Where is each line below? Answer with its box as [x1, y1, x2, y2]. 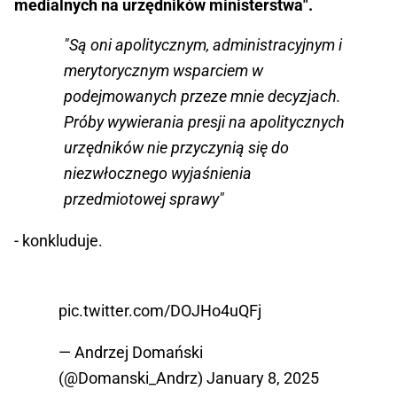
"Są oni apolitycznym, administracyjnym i [64, 35, 342, 55]
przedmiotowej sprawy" [64, 190, 224, 209]
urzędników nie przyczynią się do [64, 138, 289, 158]
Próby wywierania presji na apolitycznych [64, 113, 345, 132]
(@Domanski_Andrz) [58, 369, 206, 388]
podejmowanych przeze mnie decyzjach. [64, 87, 341, 106]
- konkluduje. [14, 231, 103, 251]
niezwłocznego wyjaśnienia [64, 164, 252, 183]
